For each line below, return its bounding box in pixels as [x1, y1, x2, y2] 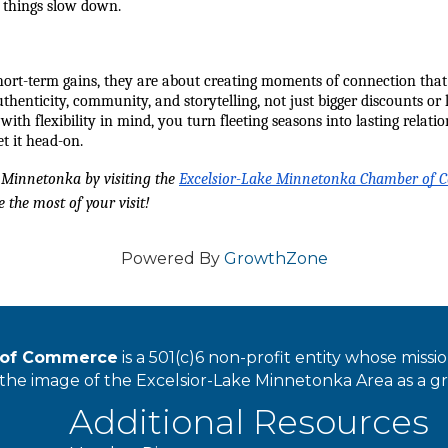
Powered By [120, 249, 224, 268]
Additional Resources [69, 401, 430, 443]
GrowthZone [223, 249, 328, 268]
